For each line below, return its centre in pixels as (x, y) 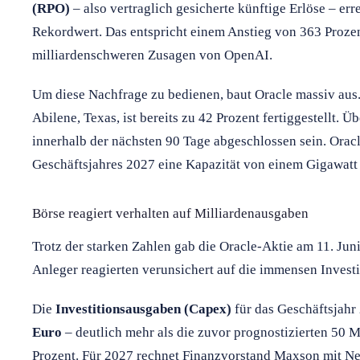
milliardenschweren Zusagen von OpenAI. (152, 55)
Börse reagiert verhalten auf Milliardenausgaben (170, 213)
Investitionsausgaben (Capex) (143, 309)
